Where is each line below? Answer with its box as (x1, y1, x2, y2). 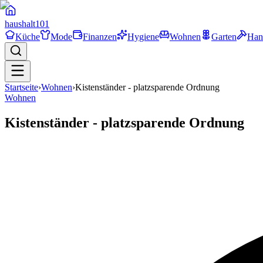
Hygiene (127, 32, 159, 42)
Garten (211, 32, 237, 42)
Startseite (5, 82, 38, 92)
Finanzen (83, 32, 117, 42)
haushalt (5, 19, 35, 29)
